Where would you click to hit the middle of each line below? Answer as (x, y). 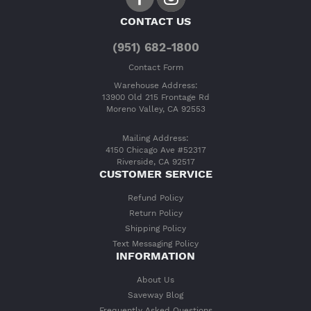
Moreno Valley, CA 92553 (155, 109)
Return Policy (155, 213)
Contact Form (155, 67)
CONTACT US (155, 22)
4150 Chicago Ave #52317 (155, 150)
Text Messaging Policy (155, 243)
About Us (155, 279)
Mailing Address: (155, 138)
